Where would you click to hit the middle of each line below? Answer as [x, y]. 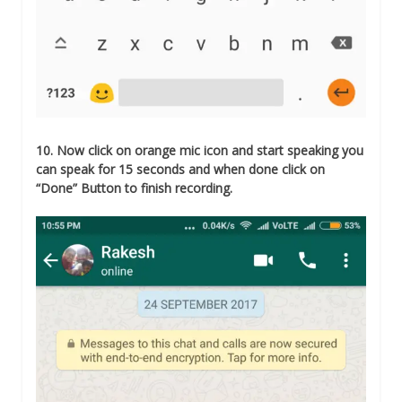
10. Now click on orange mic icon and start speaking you [200, 150]
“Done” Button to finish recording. [134, 188]
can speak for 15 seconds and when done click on [180, 169]
